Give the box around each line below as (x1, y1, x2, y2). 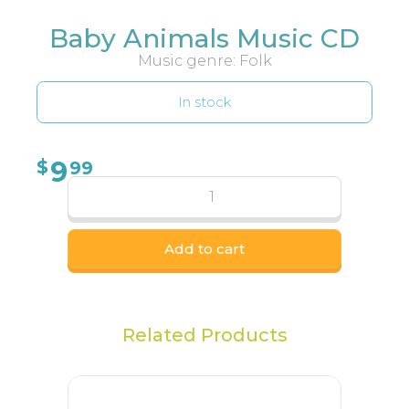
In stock (178, 93, 231, 110)
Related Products (121, 323, 288, 346)
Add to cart (164, 239, 245, 257)
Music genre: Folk (137, 51, 272, 69)
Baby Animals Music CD (49, 22, 360, 54)
